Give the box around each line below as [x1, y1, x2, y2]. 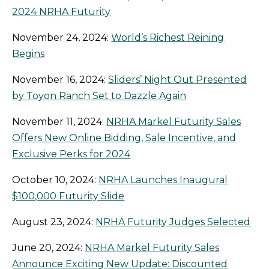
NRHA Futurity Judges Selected [95, 216, 251, 228]
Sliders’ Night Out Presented [108, 74, 247, 86]
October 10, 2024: [12, 174, 99, 186]
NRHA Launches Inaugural [98, 174, 228, 186]
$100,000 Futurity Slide [12, 190, 125, 202]
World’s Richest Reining [111, 32, 225, 44]
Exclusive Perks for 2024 [12, 148, 131, 160]
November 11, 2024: [12, 116, 107, 128]
